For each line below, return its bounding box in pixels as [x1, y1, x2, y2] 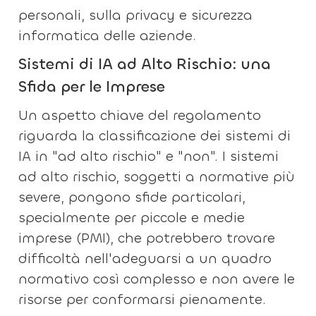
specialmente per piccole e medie [18, 209, 245, 226]
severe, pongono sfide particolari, [18, 188, 246, 206]
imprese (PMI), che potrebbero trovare [18, 229, 276, 247]
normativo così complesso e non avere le [18, 270, 296, 288]
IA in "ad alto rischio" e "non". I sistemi [18, 147, 279, 165]
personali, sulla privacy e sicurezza [18, 6, 253, 24]
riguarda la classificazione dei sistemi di [18, 127, 291, 145]
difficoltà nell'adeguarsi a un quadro [18, 250, 272, 267]
